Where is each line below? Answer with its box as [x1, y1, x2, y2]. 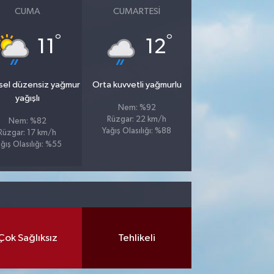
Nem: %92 [117, 104, 156, 112]
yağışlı [15, 94, 40, 103]
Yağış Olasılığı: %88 [102, 127, 172, 135]
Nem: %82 [8, 117, 46, 125]
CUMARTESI [113, 7, 161, 16]
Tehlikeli [118, 232, 156, 243]
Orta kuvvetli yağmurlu [92, 80, 182, 89]
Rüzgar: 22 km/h [107, 116, 167, 124]
